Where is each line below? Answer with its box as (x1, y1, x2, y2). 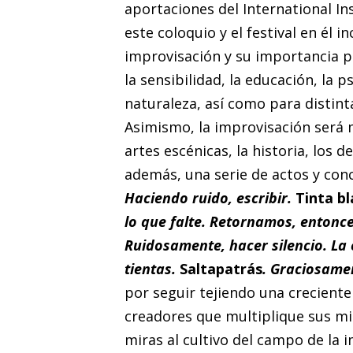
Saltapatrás (179, 258, 262, 278)
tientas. (124, 258, 180, 278)
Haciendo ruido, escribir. (124, 188, 295, 207)
